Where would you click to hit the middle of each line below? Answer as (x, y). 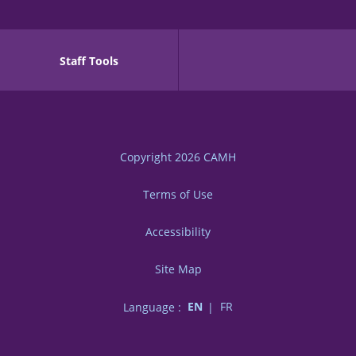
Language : (152, 307)
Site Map (178, 269)
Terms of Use (178, 195)
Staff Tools (89, 61)
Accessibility (178, 232)
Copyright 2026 (162, 157)
